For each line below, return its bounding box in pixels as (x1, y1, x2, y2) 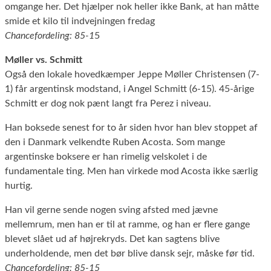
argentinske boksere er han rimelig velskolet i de (5, 151, 207, 162)
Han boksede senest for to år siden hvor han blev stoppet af (5, 122, 258, 132)
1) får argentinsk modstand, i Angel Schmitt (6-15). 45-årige (5, 83, 254, 94)
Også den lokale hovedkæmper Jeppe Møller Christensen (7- (5, 69, 260, 79)
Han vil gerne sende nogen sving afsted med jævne (5, 204, 218, 215)
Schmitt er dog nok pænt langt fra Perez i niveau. (5, 98, 211, 108)
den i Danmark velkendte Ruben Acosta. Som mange (5, 137, 225, 147)
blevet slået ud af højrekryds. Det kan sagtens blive (5, 233, 220, 244)
